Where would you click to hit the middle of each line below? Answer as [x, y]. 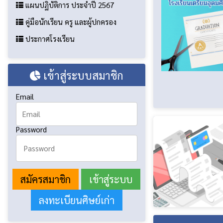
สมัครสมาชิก [46, 179]
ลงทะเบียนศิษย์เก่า [76, 200]
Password [31, 129]
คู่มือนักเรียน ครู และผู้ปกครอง [70, 21]
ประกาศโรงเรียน [49, 38]
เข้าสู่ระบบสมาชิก [82, 75]
